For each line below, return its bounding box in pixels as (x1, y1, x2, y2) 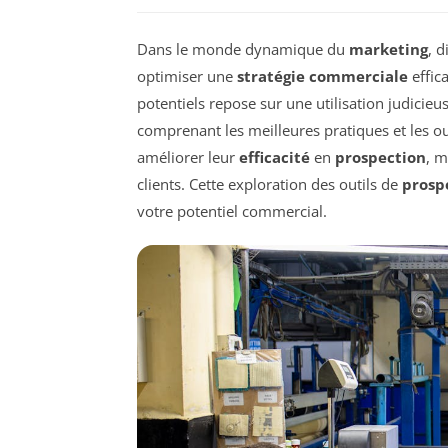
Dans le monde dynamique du (137, 38, 349, 59)
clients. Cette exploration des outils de (137, 173, 402, 194)
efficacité (239, 146, 310, 167)
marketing (349, 38, 428, 59)
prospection (335, 146, 426, 167)
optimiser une (137, 65, 237, 86)
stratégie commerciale (237, 65, 408, 86)
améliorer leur (137, 146, 239, 167)
